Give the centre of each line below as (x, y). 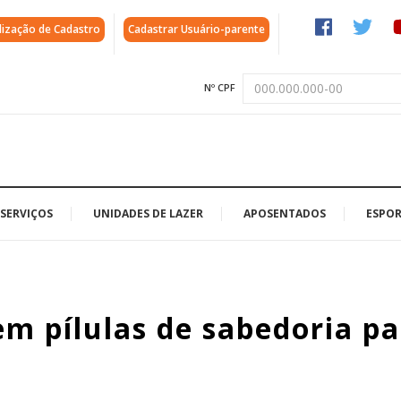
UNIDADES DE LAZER (148, 213)
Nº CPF (220, 87)
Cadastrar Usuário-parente (196, 29)
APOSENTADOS (285, 213)
